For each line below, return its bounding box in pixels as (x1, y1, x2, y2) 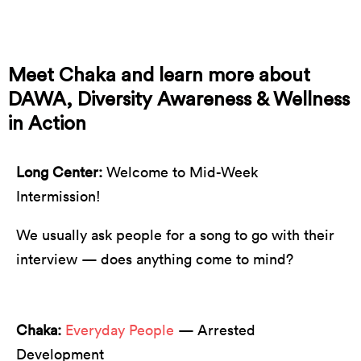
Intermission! (16, 186, 101, 205)
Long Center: (16, 162, 102, 181)
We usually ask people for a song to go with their (16, 225, 334, 244)
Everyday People (65, 320, 174, 339)
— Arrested (174, 320, 255, 339)
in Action (8, 114, 86, 134)
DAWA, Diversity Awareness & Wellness (8, 89, 350, 110)
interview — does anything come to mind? (16, 249, 293, 268)
